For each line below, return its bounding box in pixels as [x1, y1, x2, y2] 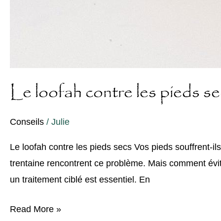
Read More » [10, 204, 61, 215]
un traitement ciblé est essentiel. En [10, 175, 150, 185]
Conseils [10, 117, 44, 127]
